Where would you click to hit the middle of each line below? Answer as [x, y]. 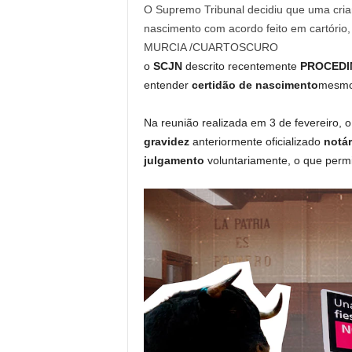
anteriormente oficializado [258, 142]
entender [167, 85]
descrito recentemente [241, 66]
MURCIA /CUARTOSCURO [211, 48]
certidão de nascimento [255, 85]
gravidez [168, 142]
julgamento [175, 161]
